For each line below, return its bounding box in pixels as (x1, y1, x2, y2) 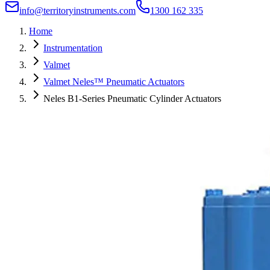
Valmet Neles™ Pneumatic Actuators (43, 77, 184, 87)
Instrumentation (43, 43, 102, 54)
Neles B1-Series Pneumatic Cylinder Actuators (43, 93, 221, 104)
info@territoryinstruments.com (19, 5, 136, 16)
